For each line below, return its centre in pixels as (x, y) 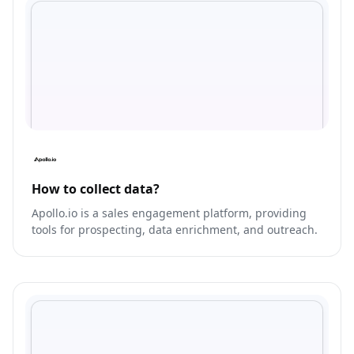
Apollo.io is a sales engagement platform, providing (169, 213)
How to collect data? (96, 189)
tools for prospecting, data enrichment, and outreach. (175, 230)
